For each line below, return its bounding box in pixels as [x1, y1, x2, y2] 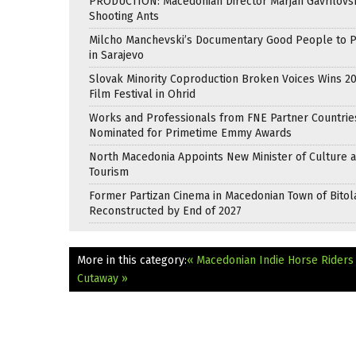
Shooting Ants [89, 9, 159, 23]
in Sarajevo [89, 48, 144, 62]
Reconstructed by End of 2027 [89, 203, 242, 218]
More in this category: [77, 253, 187, 267]
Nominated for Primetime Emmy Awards [89, 126, 292, 140]
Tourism [89, 164, 129, 179]
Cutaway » [77, 271, 128, 285]
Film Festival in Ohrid [89, 87, 195, 101]
